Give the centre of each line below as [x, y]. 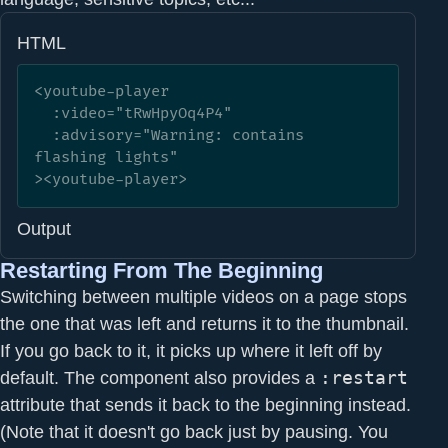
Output [44, 229]
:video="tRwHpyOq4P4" [43, 113]
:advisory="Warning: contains [43, 135]
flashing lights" [106, 157]
